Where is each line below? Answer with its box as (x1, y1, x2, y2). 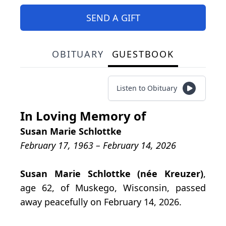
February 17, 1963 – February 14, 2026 (20, 139, 176, 151)
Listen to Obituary (117, 83, 177, 93)
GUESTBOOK (111, 47, 174, 60)
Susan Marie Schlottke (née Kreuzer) (20, 167, 203, 180)
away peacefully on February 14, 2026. (20, 195, 182, 208)
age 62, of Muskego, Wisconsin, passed (20, 181, 206, 194)
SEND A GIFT (86, 11, 140, 24)
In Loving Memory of (20, 107, 146, 124)
